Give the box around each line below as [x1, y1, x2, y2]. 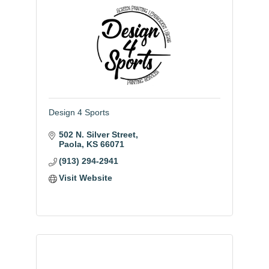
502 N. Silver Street [59, 130, 136, 139]
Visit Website [59, 173, 113, 183]
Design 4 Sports [48, 107, 109, 117]
